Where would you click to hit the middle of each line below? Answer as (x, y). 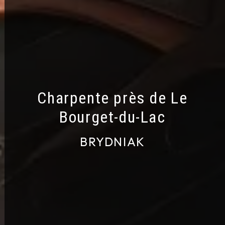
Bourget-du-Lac (113, 117)
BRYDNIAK (113, 141)
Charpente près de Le (113, 98)
